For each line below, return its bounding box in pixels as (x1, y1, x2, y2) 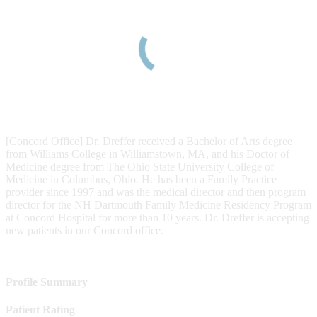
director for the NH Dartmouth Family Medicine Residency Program (6, 198, 311, 211)
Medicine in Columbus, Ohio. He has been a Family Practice (6, 173, 277, 185)
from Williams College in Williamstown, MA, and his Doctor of (6, 147, 289, 160)
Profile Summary (6, 276, 88, 289)
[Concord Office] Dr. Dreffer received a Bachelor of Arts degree (6, 134, 292, 147)
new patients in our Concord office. (6, 224, 163, 236)
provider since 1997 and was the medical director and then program (6, 185, 306, 198)
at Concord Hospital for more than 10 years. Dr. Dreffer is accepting (6, 211, 309, 224)
